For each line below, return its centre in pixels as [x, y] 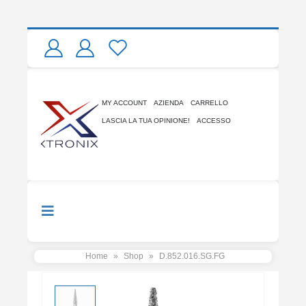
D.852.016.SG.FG [192, 256]
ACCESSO [214, 120]
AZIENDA [169, 102]
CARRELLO [209, 102]
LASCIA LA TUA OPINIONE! [146, 120]
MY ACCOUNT [124, 102]
